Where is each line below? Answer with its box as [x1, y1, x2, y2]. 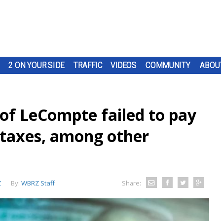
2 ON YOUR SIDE [8, 60, 64, 70]
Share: [121, 179, 141, 187]
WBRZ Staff [21, 179, 55, 187]
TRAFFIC [74, 60, 103, 70]
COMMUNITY [146, 60, 190, 70]
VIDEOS [110, 60, 137, 70]
